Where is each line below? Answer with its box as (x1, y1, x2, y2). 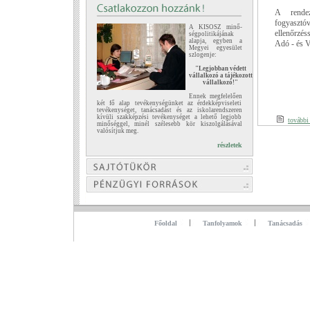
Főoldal (154, 219, 177, 227)
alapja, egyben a (188, 37, 242, 44)
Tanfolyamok (202, 219, 242, 227)
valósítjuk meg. (96, 127, 138, 134)
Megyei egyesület (188, 44, 242, 51)
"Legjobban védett (194, 65, 246, 72)
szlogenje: (188, 51, 217, 58)
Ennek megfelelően (188, 93, 242, 100)
